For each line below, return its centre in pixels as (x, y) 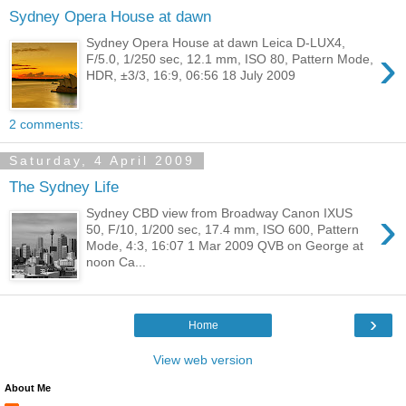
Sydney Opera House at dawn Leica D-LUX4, (216, 42)
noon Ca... (116, 261)
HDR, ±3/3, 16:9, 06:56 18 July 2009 (191, 75)
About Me (28, 387)
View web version (203, 359)
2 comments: (46, 124)
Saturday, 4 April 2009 (102, 161)
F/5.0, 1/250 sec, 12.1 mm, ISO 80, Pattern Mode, (230, 58)
